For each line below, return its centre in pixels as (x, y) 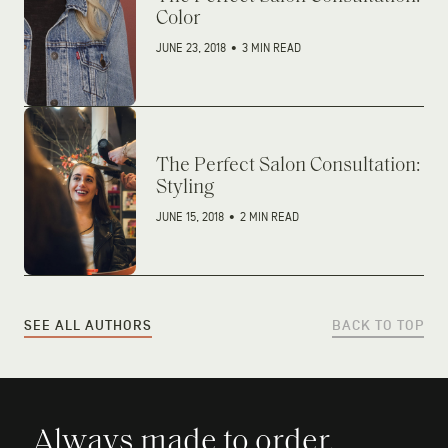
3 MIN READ (271, 49)
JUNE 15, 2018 (191, 218)
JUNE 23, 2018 (192, 49)
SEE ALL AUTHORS (88, 325)
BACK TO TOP (378, 325)
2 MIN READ (269, 218)
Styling (185, 188)
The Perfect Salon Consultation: (288, 166)
